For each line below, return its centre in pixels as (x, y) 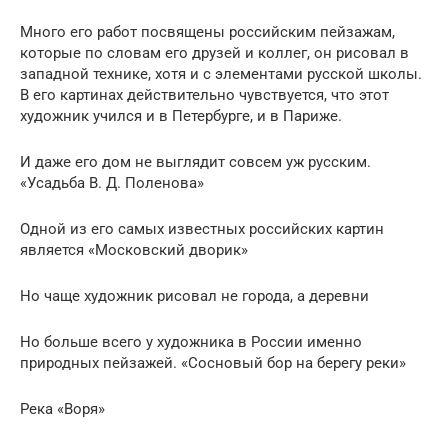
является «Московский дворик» (134, 250)
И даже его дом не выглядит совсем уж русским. (195, 162)
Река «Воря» (62, 409)
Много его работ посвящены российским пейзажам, (207, 32)
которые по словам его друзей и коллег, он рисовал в (214, 53)
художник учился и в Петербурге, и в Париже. (181, 116)
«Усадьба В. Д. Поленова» (112, 183)
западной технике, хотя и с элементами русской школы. (221, 74)
